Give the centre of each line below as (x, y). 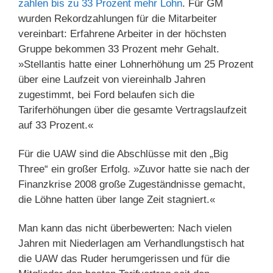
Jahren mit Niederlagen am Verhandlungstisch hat (131, 243)
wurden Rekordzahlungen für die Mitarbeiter (118, 18)
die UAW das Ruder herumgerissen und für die (124, 258)
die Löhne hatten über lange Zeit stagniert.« (117, 199)
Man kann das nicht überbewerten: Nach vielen (125, 228)
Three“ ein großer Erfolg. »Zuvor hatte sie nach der (134, 169)
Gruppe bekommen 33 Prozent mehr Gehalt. (119, 49)
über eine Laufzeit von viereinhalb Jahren (112, 79)
